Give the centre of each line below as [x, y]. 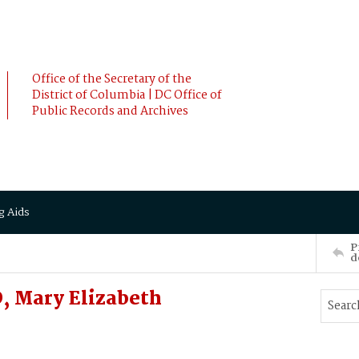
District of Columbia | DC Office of [127, 95]
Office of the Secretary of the [112, 79]
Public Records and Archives [110, 111]
